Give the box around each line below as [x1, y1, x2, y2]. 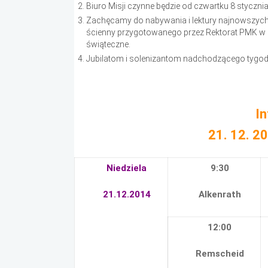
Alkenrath [198, 189, 241, 200]
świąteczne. [86, 39, 130, 49]
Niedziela [106, 163, 147, 173]
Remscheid [195, 248, 244, 259]
